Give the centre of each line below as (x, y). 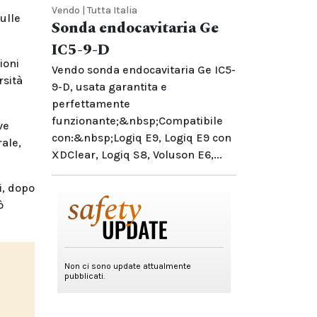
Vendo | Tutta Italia (94, 10)
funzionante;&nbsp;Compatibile (137, 121)
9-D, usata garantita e (109, 87)
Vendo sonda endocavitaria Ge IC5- (144, 70)
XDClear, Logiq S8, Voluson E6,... (137, 155)
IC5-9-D (81, 50)
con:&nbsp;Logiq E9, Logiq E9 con (142, 138)
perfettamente (91, 104)
